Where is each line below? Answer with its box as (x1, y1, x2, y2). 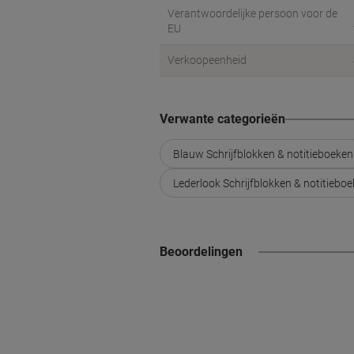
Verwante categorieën (160, 111, 285, 126)
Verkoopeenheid (168, 54, 247, 66)
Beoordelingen (160, 244, 243, 259)
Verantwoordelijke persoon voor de (168, 7, 337, 20)
